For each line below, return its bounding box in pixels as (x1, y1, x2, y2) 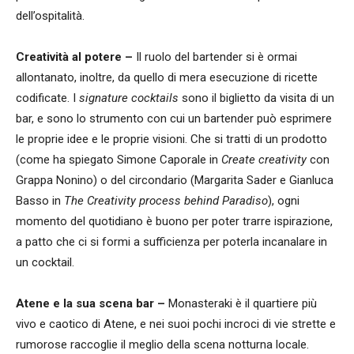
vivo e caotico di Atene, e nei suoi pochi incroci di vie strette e (16, 317, 336, 332)
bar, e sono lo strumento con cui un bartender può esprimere (16, 111, 332, 126)
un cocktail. (16, 255, 74, 270)
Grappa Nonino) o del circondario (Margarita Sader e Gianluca (16, 173, 333, 188)
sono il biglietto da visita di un (182, 91, 334, 106)
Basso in (16, 194, 64, 209)
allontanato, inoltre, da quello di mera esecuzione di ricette (16, 70, 318, 85)
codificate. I (16, 91, 79, 106)
